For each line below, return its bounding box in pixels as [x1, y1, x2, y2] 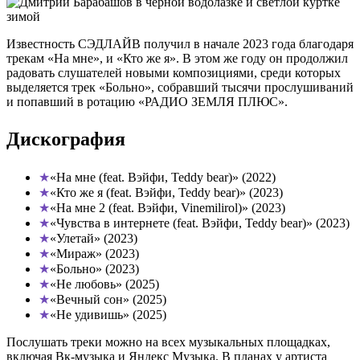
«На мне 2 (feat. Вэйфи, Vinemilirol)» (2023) [50, 201, 285, 215]
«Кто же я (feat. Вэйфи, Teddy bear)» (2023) [50, 186, 283, 199]
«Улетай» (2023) [50, 231, 137, 245]
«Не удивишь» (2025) [50, 308, 166, 321]
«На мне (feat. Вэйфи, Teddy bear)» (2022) [50, 170, 276, 184]
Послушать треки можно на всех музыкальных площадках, [6, 335, 330, 349]
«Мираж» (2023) [50, 247, 139, 260]
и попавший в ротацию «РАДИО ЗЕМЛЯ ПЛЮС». [6, 95, 288, 108]
